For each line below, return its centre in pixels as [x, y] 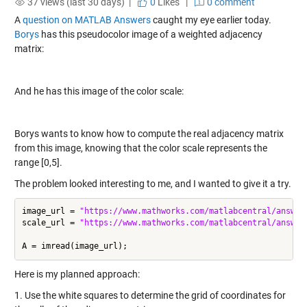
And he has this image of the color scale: [99, 91]
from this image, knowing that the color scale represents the [140, 148]
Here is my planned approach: [77, 274]
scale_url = [50, 223]
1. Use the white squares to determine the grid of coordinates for [150, 295]
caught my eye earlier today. [211, 20]
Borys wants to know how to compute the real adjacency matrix [149, 133]
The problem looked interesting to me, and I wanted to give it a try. [152, 183]
